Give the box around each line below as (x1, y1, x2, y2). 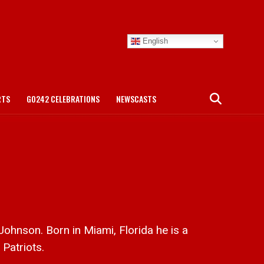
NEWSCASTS (116, 93, 156, 105)
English (140, 36, 168, 45)
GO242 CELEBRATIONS (27, 93, 100, 105)
